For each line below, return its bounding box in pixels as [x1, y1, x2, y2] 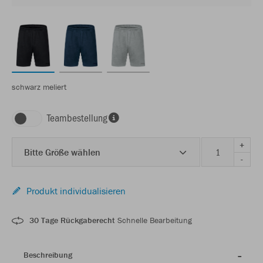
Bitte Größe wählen [24, 146, 100, 159]
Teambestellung [47, 110, 107, 125]
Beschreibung [23, 249, 72, 261]
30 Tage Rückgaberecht [29, 215, 115, 226]
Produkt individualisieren [26, 185, 126, 197]
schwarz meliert [12, 82, 66, 93]
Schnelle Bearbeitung [115, 215, 192, 226]
